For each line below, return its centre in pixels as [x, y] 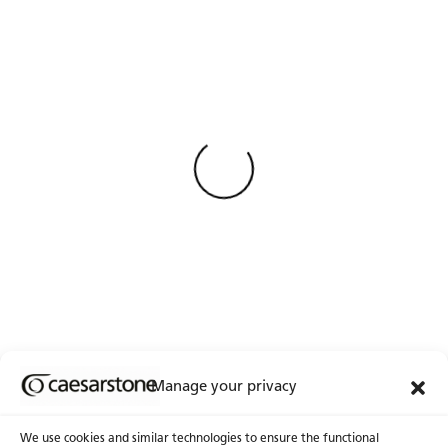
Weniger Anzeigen [209, 68]
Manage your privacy [224, 386]
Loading [214, 154]
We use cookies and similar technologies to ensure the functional [199, 437]
